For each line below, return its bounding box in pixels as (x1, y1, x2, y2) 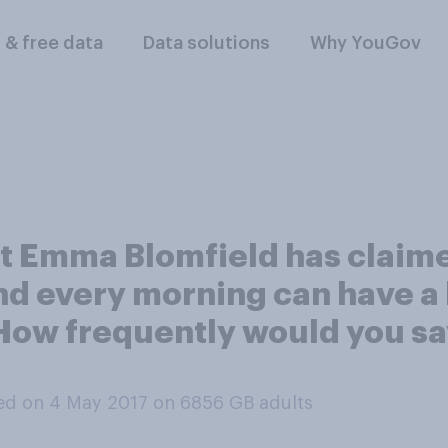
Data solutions (143, 34, 271, 52)
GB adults (229, 394, 313, 412)
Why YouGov (310, 34, 422, 52)
